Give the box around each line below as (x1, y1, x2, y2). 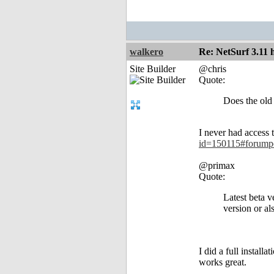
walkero (130, 46, 163, 57)
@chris (199, 64, 226, 75)
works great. (199, 257, 246, 268)
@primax (199, 160, 235, 171)
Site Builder (130, 64, 176, 75)
